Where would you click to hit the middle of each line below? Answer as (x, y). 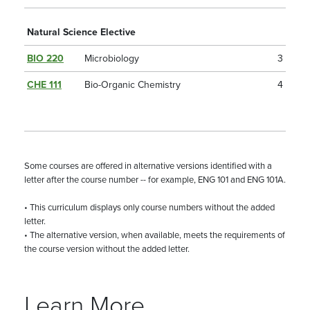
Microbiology (112, 58)
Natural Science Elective (81, 32)
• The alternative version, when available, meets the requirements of (155, 235)
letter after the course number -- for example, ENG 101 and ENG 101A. (155, 180)
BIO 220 (45, 58)
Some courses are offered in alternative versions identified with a (148, 166)
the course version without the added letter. (107, 249)
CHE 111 (44, 85)
